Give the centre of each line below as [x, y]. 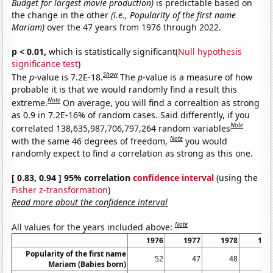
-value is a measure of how [198, 77]
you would [207, 141]
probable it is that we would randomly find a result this [125, 89]
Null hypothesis [210, 52]
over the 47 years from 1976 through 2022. [133, 27]
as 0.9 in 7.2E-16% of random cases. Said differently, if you [131, 115]
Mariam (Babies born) [87, 264]
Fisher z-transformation [60, 190]
